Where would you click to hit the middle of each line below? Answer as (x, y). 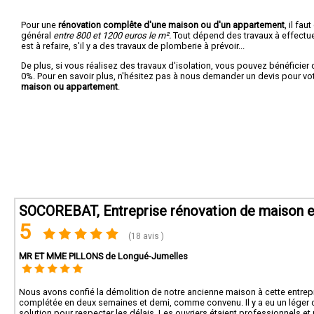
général (37, 35)
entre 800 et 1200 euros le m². (112, 35)
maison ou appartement (69, 86)
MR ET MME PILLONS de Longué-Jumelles (103, 256)
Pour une (40, 25)
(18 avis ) (145, 236)
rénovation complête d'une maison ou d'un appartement (171, 25)
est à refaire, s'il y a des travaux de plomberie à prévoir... (133, 46)
